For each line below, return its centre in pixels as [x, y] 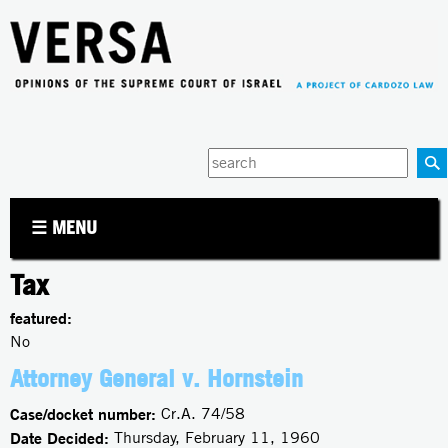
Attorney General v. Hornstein [156, 377]
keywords [239, 207]
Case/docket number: [85, 413]
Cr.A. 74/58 [203, 413]
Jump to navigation [224, 13]
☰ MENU [64, 227]
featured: [43, 317]
